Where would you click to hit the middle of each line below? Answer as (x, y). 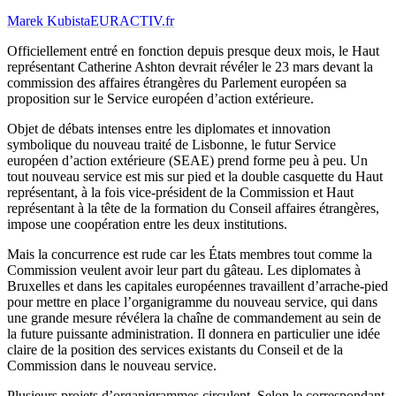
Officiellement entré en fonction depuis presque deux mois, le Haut (193, 51)
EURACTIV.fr (132, 21)
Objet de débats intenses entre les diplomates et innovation (169, 129)
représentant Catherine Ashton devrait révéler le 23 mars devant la (190, 67)
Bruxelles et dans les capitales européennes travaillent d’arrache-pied (198, 286)
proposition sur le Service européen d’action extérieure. (160, 99)
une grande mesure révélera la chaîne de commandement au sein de (194, 318)
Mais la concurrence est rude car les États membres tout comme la (190, 255)
